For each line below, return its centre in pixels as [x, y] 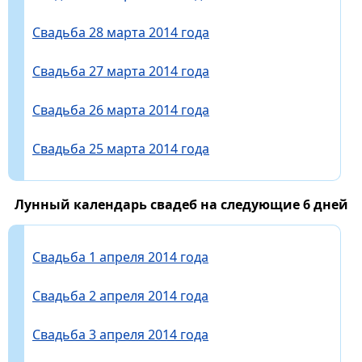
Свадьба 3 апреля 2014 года [120, 334]
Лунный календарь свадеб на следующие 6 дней [181, 204]
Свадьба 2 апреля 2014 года [120, 295]
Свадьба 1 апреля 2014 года [120, 257]
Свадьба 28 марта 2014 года [121, 32]
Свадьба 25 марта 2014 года [121, 148]
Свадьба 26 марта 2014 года [121, 109]
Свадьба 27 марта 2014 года [121, 71]
